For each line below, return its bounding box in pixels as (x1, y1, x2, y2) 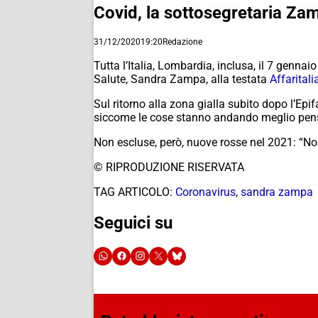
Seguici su (94, 212, 172, 233)
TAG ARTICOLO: (94, 185, 172, 199)
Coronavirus (175, 185, 236, 199)
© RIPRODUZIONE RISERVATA (94, 160, 244, 174)
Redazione (163, 36, 202, 47)
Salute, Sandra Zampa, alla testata (94, 72, 270, 86)
